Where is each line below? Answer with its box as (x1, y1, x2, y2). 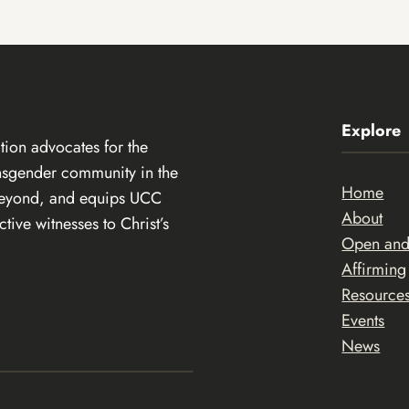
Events (341, 309, 385, 333)
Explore (341, 119, 402, 143)
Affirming (341, 257, 407, 282)
